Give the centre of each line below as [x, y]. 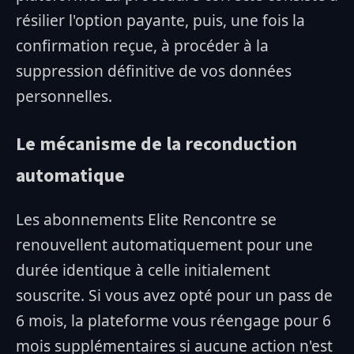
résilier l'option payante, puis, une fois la [160, 21]
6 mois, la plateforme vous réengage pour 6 [173, 321]
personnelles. [64, 96]
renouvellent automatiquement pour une [164, 245]
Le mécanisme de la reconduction [156, 145]
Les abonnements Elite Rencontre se [146, 220]
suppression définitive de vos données [154, 71]
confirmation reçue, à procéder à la [142, 46]
